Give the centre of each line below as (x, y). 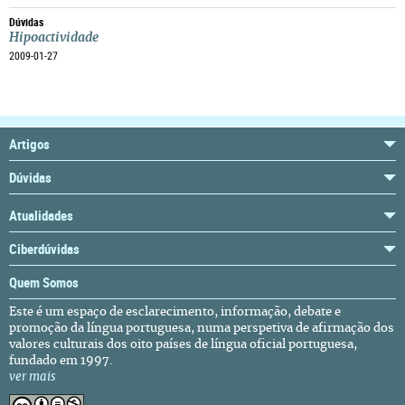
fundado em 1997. (61, 361)
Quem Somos (44, 282)
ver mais (33, 377)
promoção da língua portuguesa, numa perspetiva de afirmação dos (202, 329)
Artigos (29, 144)
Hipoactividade (54, 38)
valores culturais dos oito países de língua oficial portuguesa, (183, 345)
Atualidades (41, 215)
